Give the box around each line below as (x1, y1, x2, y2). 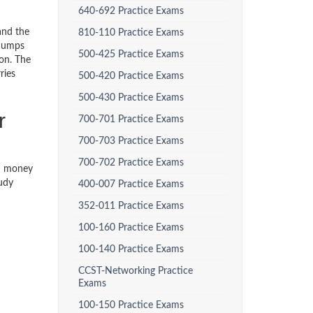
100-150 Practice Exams (78, 300, 184, 310)
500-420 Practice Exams (78, 71, 184, 81)
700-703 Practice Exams (78, 136, 184, 146)
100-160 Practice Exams (78, 223, 184, 233)
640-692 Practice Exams (78, 6, 184, 16)
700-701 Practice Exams (78, 115, 184, 124)
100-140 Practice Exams (78, 245, 184, 254)
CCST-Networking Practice (78, 266, 193, 276)
